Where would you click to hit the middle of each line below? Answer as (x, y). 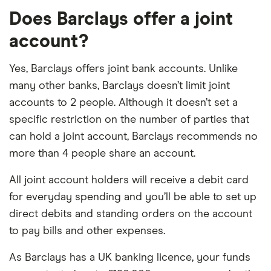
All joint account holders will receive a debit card (129, 180)
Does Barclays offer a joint (121, 19)
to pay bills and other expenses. (87, 231)
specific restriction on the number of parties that (129, 120)
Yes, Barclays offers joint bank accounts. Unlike (123, 69)
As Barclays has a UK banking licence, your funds (130, 258)
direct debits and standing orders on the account (131, 214)
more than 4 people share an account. (102, 154)
